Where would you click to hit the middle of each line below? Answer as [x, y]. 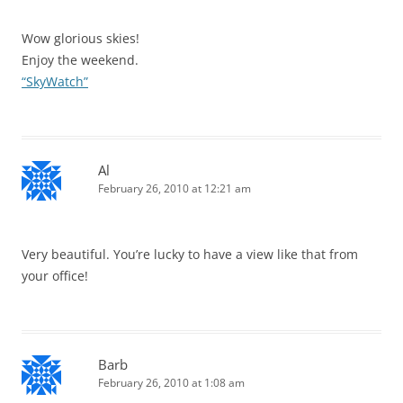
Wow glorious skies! [81, 39]
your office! [55, 276]
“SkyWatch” [55, 82]
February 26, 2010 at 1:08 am [171, 383]
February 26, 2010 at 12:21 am [175, 189]
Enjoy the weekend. [80, 60]
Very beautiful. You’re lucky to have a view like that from [190, 255]
